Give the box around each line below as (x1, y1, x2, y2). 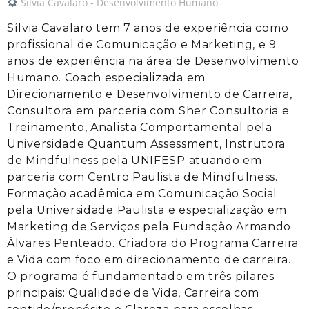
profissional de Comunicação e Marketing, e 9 (7, 38, 277, 51)
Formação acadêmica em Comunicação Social (7, 187, 278, 200)
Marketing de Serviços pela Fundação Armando (7, 220, 292, 233)
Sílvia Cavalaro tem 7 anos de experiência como (7, 21, 289, 34)
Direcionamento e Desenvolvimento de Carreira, (7, 88, 292, 101)
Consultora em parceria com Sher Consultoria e (7, 104, 290, 117)
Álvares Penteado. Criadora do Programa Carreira (7, 237, 299, 250)
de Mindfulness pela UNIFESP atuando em (7, 154, 262, 167)
